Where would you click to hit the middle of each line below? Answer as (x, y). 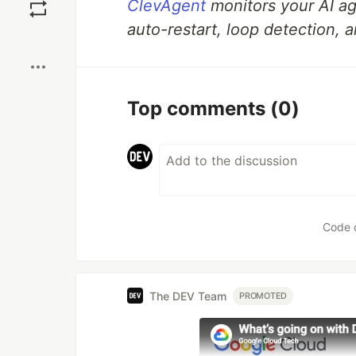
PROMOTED (263, 296)
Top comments (199, 108)
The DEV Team (188, 296)
